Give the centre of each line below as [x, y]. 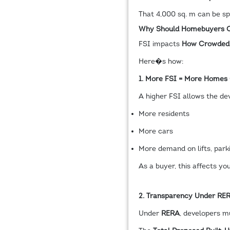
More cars [156, 131]
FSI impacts [160, 44]
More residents [164, 114]
